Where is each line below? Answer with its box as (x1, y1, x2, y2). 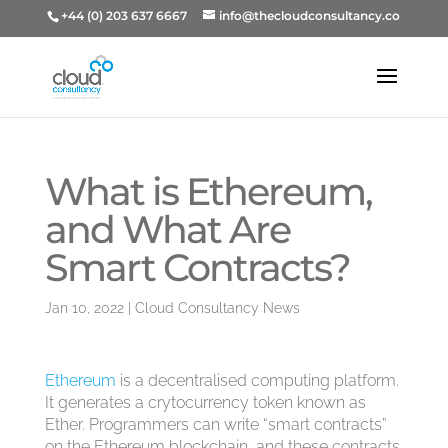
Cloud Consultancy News (134, 300, 300, 316)
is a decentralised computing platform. (115, 371, 399, 390)
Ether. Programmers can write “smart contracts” (44, 415, 387, 434)
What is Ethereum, (44, 168, 372, 215)
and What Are (44, 206, 290, 253)
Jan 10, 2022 (44, 300, 124, 316)
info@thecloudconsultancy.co (219, 8, 401, 23)
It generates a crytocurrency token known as (44, 393, 366, 412)
